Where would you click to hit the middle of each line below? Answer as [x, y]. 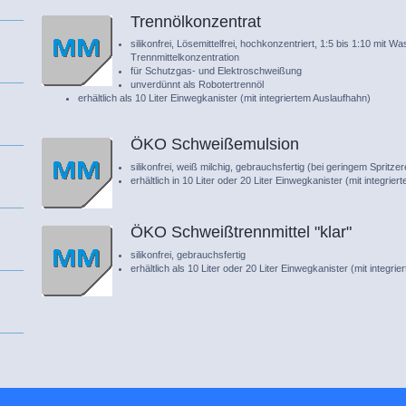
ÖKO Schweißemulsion [215, 144]
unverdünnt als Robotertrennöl [198, 85]
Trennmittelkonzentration [185, 58]
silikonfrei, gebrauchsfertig [188, 254]
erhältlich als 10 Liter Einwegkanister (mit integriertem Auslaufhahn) [225, 98]
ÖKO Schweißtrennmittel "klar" [242, 232]
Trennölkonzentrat [196, 21]
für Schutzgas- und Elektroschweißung [217, 71]
